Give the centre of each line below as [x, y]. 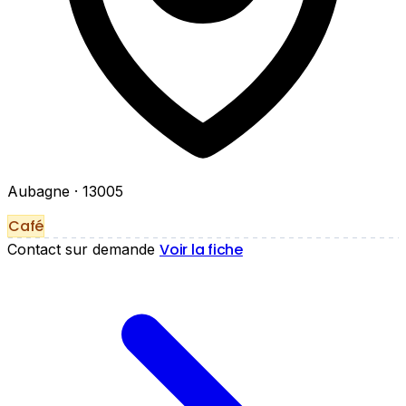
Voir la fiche [201, 250]
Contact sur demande [81, 250]
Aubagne [41, 192]
